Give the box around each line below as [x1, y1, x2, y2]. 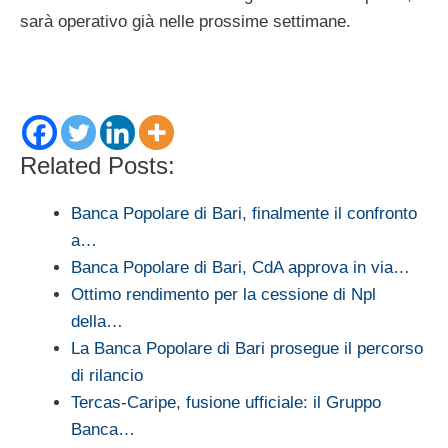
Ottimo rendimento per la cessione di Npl [71, 284, 376, 304]
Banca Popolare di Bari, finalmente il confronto [71, 203, 417, 223]
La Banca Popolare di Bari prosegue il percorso [71, 338, 423, 358]
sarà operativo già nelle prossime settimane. [20, 11, 351, 31]
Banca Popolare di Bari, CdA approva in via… [71, 257, 410, 277]
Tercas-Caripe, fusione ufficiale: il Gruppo [71, 392, 381, 412]
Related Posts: [20, 151, 175, 179]
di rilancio [71, 365, 143, 385]
